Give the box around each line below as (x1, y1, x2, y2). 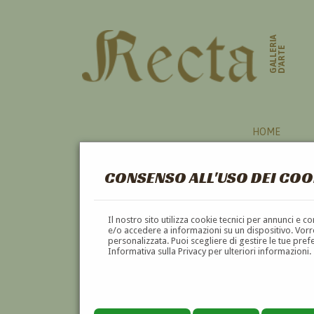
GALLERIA (268, 34, 279, 74)
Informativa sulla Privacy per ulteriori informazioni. (108, 245, 312, 257)
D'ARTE (277, 45, 287, 74)
